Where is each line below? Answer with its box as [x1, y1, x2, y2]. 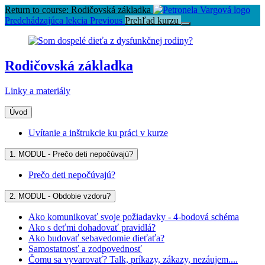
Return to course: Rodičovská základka [5, 5, 151, 15]
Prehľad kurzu [125, 15, 181, 25]
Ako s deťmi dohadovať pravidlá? [28, 222, 156, 232]
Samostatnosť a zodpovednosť [28, 243, 142, 254]
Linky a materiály [5, 85, 70, 96]
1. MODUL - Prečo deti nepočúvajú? [9, 149, 133, 159]
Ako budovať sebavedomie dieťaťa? [28, 232, 164, 243]
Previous [88, 15, 122, 25]
